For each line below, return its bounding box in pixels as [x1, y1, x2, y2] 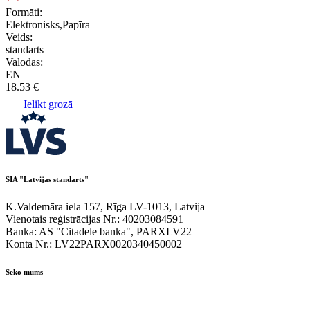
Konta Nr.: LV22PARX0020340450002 [6, 237, 182, 250]
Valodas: [6, 55, 43, 68]
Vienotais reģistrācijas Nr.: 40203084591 [6, 212, 183, 225]
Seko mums [6, 267, 43, 276]
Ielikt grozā [21, 98, 73, 110]
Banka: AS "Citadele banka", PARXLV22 [6, 225, 192, 237]
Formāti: [6, 6, 42, 18]
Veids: [6, 30, 33, 43]
